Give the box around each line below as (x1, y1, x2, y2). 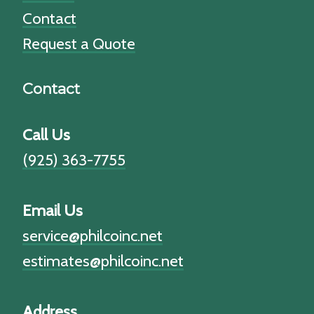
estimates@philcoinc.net (22, 251, 184, 271)
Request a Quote (22, 34, 135, 54)
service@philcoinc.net (22, 226, 163, 246)
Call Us (22, 125, 70, 145)
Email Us (22, 200, 83, 221)
